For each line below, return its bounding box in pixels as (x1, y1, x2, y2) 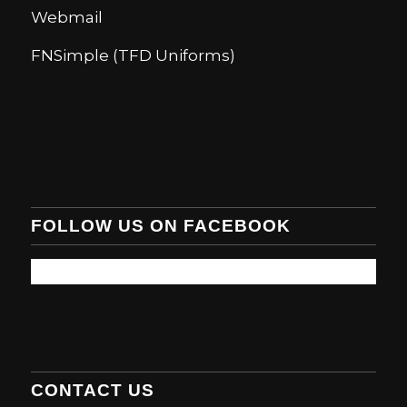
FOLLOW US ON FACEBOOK (30, 215, 291, 235)
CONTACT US (30, 380, 154, 400)
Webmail (30, 7, 103, 26)
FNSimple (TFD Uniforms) (30, 46, 235, 65)
